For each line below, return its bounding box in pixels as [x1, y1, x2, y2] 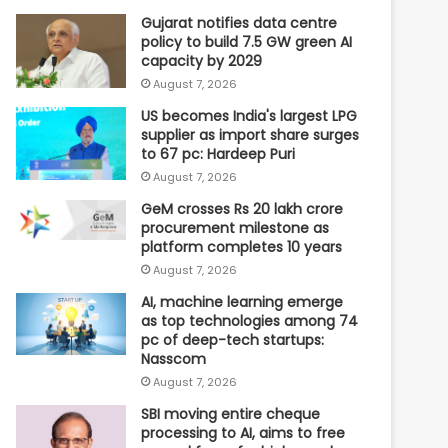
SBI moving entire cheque [141, 403, 321, 424]
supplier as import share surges [141, 124, 360, 145]
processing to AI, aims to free [141, 422, 346, 443]
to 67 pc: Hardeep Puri [141, 143, 296, 164]
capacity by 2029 [141, 50, 263, 71]
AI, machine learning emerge [141, 291, 344, 312]
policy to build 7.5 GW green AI [141, 31, 353, 52]
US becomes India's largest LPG [141, 105, 358, 126]
